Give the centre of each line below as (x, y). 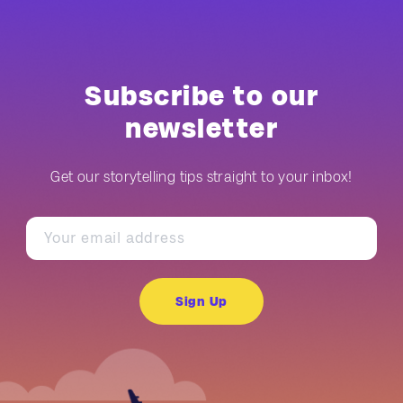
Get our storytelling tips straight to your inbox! (201, 177)
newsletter (201, 129)
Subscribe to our (201, 96)
